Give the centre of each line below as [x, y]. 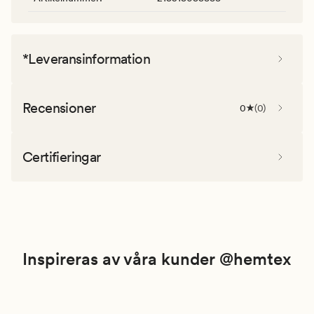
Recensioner [59, 108]
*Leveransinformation [86, 59]
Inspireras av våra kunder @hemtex [157, 259]
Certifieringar [62, 157]
